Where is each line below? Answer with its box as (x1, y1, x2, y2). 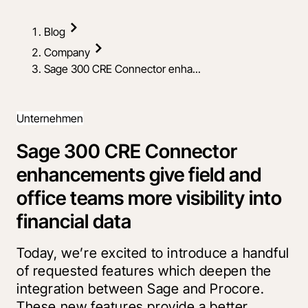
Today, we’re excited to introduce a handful (16, 245, 289, 262)
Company (44, 45, 90, 59)
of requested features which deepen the (16, 263, 272, 280)
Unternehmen (16, 111, 83, 125)
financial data (16, 209, 131, 233)
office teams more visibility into (16, 186, 282, 210)
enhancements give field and (16, 162, 261, 186)
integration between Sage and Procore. (16, 280, 265, 298)
